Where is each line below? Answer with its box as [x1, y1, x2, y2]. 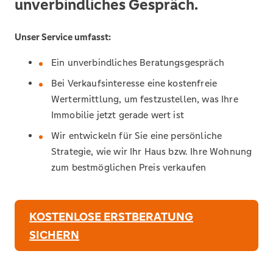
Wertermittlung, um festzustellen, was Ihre [51, 93, 238, 105]
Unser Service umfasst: [15, 31, 111, 43]
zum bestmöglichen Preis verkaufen [51, 161, 207, 173]
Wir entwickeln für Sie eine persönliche [51, 130, 222, 141]
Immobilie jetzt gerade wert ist [51, 109, 184, 121]
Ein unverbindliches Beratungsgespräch [51, 57, 224, 68]
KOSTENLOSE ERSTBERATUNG [29, 209, 193, 224]
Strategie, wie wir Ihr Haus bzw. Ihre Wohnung [51, 146, 252, 157]
